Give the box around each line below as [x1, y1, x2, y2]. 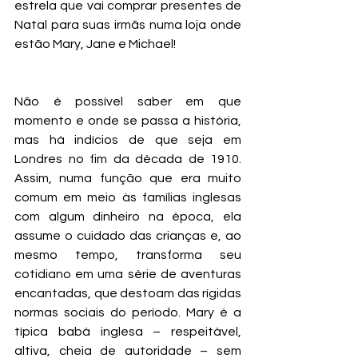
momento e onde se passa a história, [14, 114, 241, 128]
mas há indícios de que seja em [14, 133, 241, 147]
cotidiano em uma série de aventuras [14, 268, 241, 281]
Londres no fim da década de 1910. [14, 153, 241, 166]
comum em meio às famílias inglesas [14, 191, 241, 205]
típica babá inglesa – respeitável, [14, 325, 241, 339]
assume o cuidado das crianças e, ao [14, 229, 241, 243]
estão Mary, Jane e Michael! [14, 38, 176, 51]
